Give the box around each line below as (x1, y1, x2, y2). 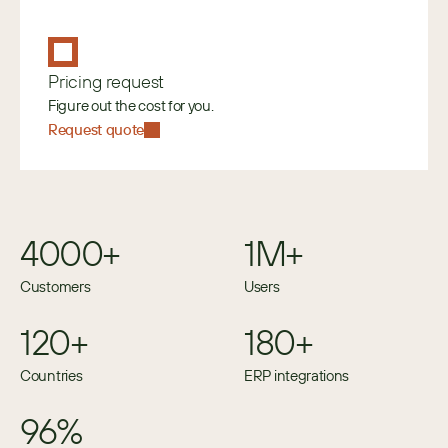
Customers (20, 277, 91, 296)
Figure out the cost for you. (48, 96, 214, 115)
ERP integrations (244, 366, 350, 385)
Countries (20, 366, 83, 385)
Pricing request (48, 70, 165, 93)
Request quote (48, 120, 145, 139)
